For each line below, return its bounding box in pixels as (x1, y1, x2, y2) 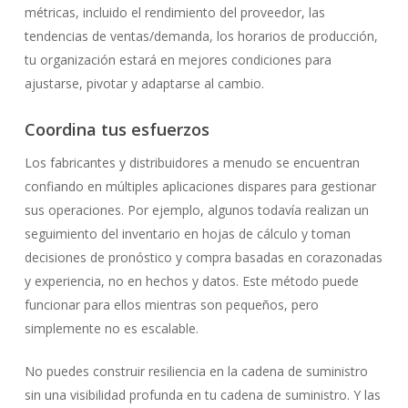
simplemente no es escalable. (24, 320, 199, 337)
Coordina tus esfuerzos (24, 118, 209, 140)
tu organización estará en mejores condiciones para (24, 51, 331, 68)
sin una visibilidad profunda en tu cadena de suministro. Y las (24, 386, 381, 403)
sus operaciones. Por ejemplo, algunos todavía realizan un (24, 201, 369, 219)
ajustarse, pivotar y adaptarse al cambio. (24, 75, 264, 92)
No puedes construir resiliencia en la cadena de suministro (24, 362, 368, 380)
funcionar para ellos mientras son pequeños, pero (24, 296, 319, 313)
